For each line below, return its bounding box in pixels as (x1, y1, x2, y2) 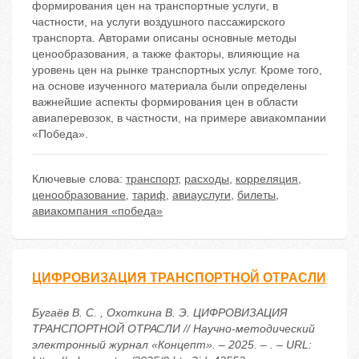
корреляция (236, 172, 298, 186)
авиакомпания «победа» (32, 204, 163, 218)
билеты (237, 188, 276, 202)
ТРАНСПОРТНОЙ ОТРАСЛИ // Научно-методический (32, 322, 315, 336)
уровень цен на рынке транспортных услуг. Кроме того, (32, 63, 322, 77)
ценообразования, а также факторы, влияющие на (32, 47, 300, 61)
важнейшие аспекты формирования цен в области (32, 95, 298, 109)
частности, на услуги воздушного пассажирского (32, 15, 285, 29)
